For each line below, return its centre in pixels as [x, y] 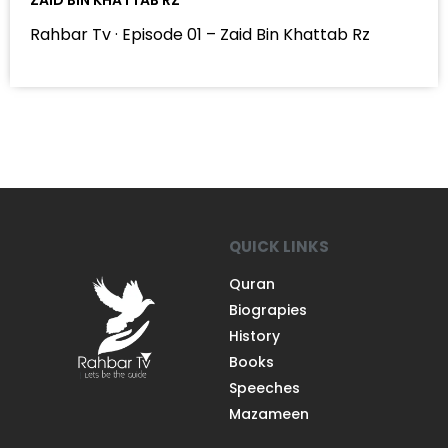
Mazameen [269, 413]
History [254, 335]
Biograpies [268, 309]
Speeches [264, 387]
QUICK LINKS [279, 246]
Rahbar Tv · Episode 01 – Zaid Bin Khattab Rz [200, 34]
